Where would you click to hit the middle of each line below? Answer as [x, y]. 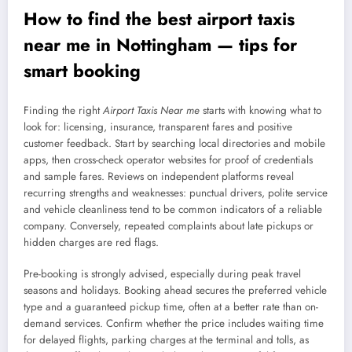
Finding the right [63, 110]
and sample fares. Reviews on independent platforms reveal [159, 176]
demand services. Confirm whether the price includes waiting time [174, 324]
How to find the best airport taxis [159, 19]
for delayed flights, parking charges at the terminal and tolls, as [166, 340]
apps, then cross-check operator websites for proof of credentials [168, 159]
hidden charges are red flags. [91, 242]
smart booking [82, 71]
